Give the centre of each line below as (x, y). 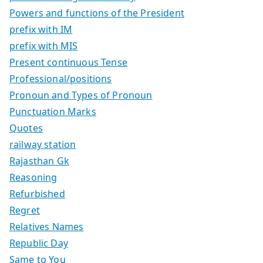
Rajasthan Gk (39, 161)
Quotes (26, 128)
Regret (25, 210)
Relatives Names (47, 226)
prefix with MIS (44, 45)
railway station (43, 144)
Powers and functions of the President (97, 13)
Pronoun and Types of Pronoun (81, 95)
